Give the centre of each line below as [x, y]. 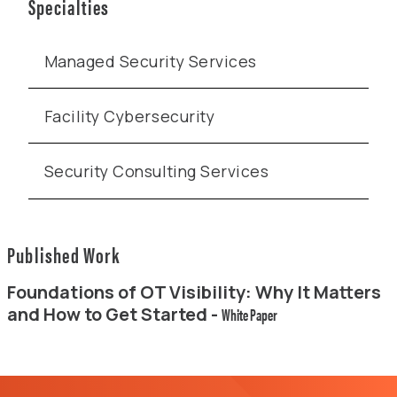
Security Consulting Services [156, 171]
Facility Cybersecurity [129, 116]
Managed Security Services [150, 61]
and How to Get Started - [114, 314]
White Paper [249, 314]
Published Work [63, 254]
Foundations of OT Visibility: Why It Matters [194, 292]
